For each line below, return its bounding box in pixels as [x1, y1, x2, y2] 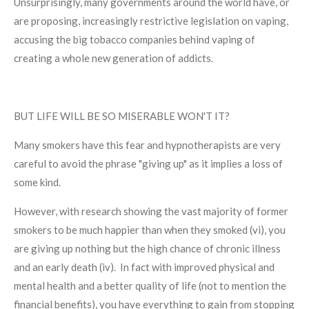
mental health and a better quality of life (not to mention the [14, 279, 286, 292]
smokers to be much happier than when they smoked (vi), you [14, 223, 286, 236]
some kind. [14, 175, 63, 188]
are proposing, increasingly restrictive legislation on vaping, [14, 14, 288, 27]
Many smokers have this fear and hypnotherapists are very [14, 138, 281, 151]
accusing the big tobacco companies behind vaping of [14, 32, 255, 46]
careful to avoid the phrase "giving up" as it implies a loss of [14, 157, 283, 170]
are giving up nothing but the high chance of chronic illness [14, 241, 281, 255]
